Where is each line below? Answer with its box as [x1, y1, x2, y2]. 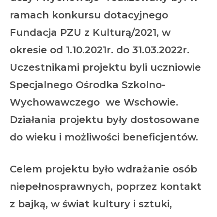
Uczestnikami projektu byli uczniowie [10, 61, 201, 73]
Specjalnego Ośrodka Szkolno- [10, 78, 166, 91]
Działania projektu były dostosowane [10, 113, 200, 125]
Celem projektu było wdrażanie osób [10, 163, 197, 175]
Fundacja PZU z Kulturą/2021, [10, 26, 159, 38]
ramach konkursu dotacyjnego [10, 9, 168, 21]
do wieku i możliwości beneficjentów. [10, 131, 198, 143]
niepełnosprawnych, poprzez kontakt [10, 180, 201, 192]
